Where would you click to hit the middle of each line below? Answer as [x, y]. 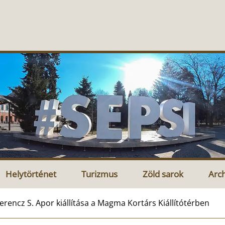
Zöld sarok [163, 174]
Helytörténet [31, 174]
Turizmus [99, 174]
